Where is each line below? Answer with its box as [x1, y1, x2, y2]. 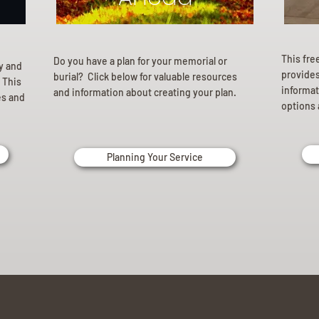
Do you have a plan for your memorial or [53, 55, 227, 67]
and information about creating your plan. [53, 86, 236, 98]
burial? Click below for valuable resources [53, 70, 237, 83]
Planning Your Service [107, 151, 203, 163]
